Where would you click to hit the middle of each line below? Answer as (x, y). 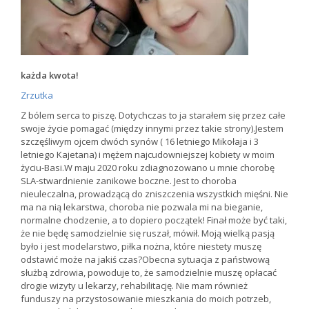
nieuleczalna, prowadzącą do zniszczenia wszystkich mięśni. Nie (154, 194)
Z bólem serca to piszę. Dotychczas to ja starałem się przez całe (153, 116)
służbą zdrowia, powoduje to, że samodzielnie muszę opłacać (149, 273)
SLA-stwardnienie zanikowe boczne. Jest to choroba (129, 181)
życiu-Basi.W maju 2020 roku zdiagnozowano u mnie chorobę (148, 168)
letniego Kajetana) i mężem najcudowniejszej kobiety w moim (148, 155)
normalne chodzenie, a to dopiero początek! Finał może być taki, (154, 220)
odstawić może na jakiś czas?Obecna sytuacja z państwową (145, 260)
